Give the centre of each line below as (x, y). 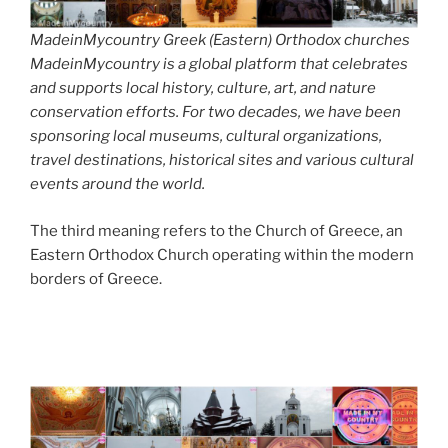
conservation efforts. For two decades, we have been (215, 112)
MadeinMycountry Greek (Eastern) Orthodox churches (220, 40)
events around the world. (117, 184)
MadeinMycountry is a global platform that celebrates (219, 64)
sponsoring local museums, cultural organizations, (206, 136)
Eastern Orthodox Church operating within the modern (222, 254)
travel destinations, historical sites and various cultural (222, 160)
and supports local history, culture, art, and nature (203, 88)
